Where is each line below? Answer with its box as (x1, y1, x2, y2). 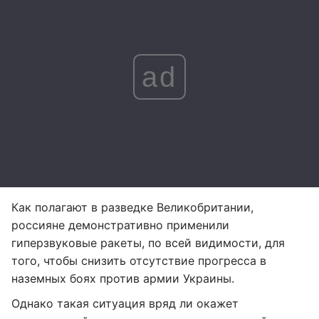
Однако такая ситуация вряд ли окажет (11, 296, 239, 310)
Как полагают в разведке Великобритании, (11, 200, 253, 214)
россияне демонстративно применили (11, 218, 229, 232)
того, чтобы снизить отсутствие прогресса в (11, 253, 266, 268)
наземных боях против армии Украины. (11, 271, 234, 286)
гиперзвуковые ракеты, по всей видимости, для (11, 236, 285, 250)
